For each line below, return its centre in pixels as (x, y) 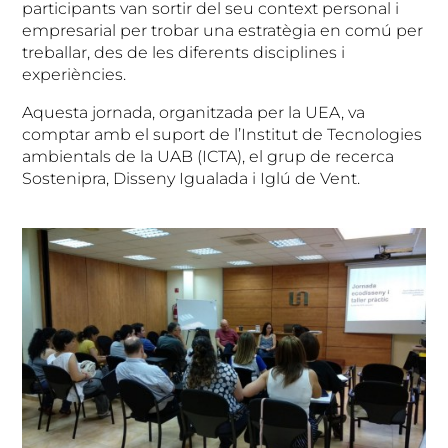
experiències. (74, 74)
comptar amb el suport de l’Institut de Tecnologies (222, 134)
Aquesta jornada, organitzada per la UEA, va (194, 112)
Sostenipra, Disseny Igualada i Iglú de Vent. (191, 178)
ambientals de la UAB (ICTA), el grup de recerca (208, 156)
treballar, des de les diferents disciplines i (184, 52)
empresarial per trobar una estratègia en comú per (223, 30)
